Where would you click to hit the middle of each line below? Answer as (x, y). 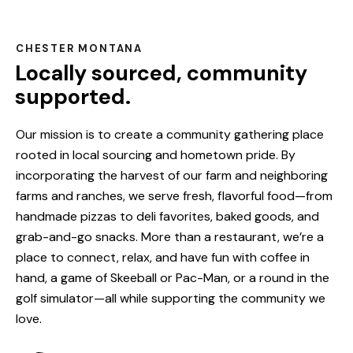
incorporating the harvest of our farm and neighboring (172, 175)
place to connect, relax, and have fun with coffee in (163, 257)
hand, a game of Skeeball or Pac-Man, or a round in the (173, 277)
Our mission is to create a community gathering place (170, 134)
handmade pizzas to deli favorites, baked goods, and (167, 216)
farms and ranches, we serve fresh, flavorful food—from (174, 195)
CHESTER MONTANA (79, 48)
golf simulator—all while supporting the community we (171, 298)
